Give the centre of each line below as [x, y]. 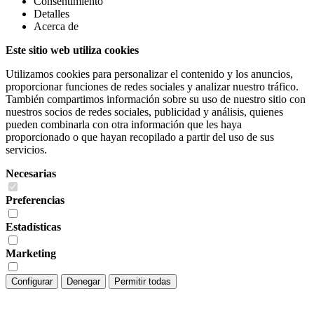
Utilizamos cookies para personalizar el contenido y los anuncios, [149, 74]
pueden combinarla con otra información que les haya [124, 125]
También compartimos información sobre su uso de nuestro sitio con [156, 100]
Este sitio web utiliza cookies [72, 50]
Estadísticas [33, 227]
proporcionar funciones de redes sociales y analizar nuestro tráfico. [152, 87]
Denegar [83, 282]
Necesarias [31, 174]
